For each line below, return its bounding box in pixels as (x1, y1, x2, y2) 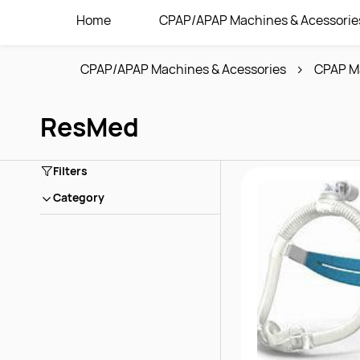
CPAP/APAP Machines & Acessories (80, 60, 286, 79)
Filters (53, 163, 88, 179)
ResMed (40, 108, 139, 145)
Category (53, 190, 104, 206)
